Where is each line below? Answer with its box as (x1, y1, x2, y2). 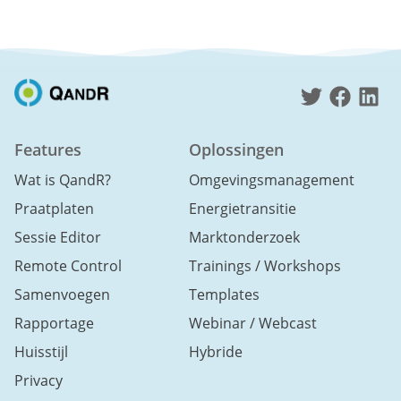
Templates (188, 285, 260, 304)
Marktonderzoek (188, 227, 300, 247)
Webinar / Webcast (188, 313, 317, 333)
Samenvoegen (14, 285, 110, 304)
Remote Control (14, 256, 122, 276)
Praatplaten (14, 199, 94, 218)
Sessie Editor (14, 227, 101, 247)
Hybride (188, 342, 243, 362)
